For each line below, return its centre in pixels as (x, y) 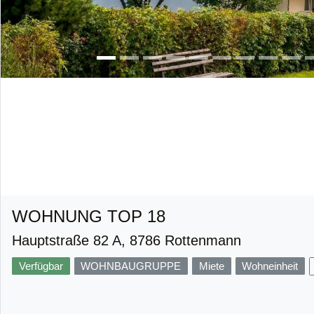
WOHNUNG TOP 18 (89, 216)
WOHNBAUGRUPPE (131, 266)
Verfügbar (41, 266)
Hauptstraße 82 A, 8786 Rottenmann (127, 240)
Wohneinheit (270, 266)
